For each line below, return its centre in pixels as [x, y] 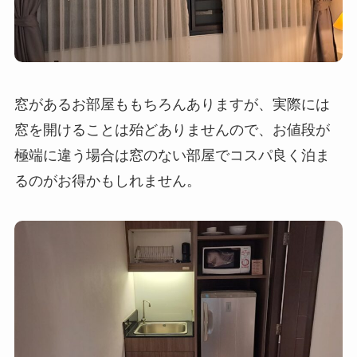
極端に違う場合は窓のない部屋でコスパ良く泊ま [172, 154]
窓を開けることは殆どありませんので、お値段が [172, 129]
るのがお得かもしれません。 [107, 180]
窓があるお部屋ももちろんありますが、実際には [172, 103]
